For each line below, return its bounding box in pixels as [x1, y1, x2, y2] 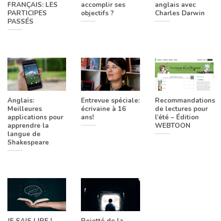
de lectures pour [154, 104, 208, 113]
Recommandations [154, 95, 215, 105]
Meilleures [7, 104, 42, 113]
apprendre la [7, 120, 49, 130]
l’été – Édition [154, 112, 199, 122]
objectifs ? [81, 8, 114, 18]
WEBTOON [154, 120, 190, 130]
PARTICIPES [7, 8, 47, 18]
